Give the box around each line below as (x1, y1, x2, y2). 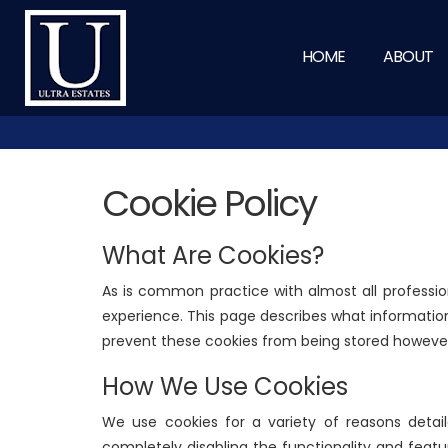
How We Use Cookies (102, 370, 348, 403)
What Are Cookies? (102, 239, 324, 272)
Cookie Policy (102, 178, 316, 229)
